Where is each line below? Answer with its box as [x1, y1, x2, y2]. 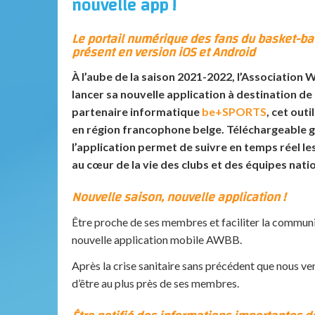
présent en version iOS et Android [72, 40, 255, 64]
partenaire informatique [72, 105, 202, 119]
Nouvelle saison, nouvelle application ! [72, 186, 285, 210]
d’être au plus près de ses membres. [72, 276, 241, 290]
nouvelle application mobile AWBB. [72, 232, 242, 246]
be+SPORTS [202, 105, 266, 119]
